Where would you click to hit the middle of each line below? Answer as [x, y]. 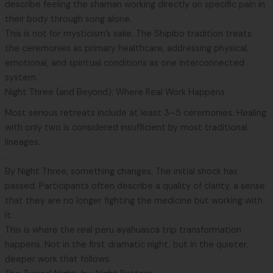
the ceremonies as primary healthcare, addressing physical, [126, 48]
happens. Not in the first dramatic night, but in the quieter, [126, 244]
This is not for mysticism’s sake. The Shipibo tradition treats [128, 34]
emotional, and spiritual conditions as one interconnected [124, 63]
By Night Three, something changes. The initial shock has [121, 171]
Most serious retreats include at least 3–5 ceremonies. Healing [135, 113]
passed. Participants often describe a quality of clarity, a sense [135, 186]
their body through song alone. [68, 19]
